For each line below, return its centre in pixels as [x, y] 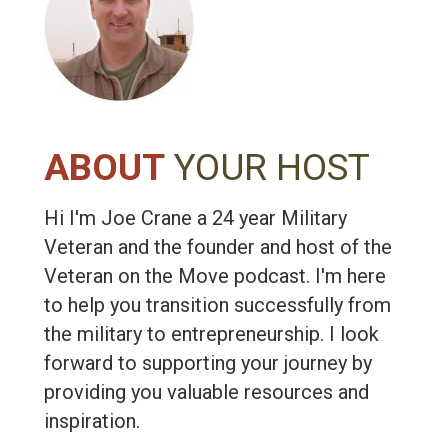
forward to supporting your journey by [208, 363]
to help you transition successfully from [217, 305]
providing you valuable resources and [206, 392]
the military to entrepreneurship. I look [211, 334]
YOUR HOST [272, 168]
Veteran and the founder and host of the [218, 247]
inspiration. [92, 421]
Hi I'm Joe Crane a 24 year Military [195, 218]
